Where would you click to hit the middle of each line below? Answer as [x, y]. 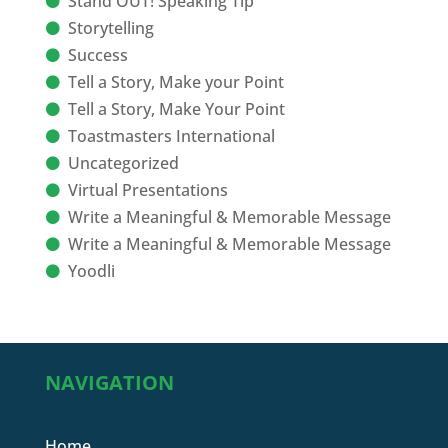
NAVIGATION [109, 383]
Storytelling [110, 28]
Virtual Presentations [147, 190]
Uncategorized [123, 163]
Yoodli [91, 271]
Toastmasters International [171, 136]
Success [97, 55]
